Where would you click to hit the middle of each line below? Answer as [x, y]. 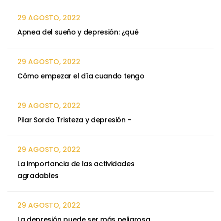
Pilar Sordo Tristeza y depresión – [75, 120]
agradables [38, 175]
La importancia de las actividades [76, 164]
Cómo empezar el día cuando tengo [81, 76]
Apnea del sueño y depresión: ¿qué [78, 32]
